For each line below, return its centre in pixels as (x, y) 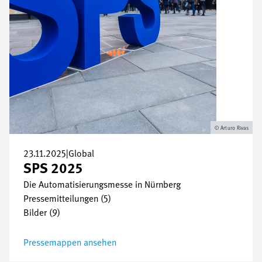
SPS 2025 (53, 168)
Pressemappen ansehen (70, 242)
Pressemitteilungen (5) (67, 198)
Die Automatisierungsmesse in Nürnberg (102, 184)
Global (81, 153)
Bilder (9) (42, 212)
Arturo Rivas (235, 127)
